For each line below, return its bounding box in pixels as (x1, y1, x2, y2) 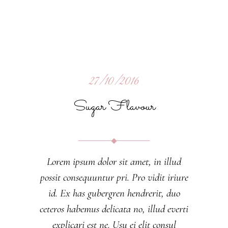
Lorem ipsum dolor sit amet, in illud (47, 155, 181, 168)
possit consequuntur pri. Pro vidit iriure (40, 171, 188, 184)
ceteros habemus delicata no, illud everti (40, 203, 188, 216)
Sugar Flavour (73, 96, 155, 118)
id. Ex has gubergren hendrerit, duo (48, 187, 180, 200)
